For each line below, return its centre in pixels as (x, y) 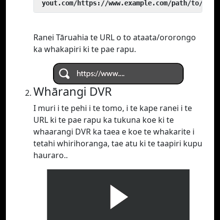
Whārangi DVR (73, 92)
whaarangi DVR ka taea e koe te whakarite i (114, 132)
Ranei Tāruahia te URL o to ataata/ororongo (115, 38)
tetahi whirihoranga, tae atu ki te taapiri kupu (118, 144)
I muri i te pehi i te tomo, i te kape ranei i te (113, 108)
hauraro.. (51, 155)
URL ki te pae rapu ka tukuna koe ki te (104, 120)
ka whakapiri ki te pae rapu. (85, 49)
